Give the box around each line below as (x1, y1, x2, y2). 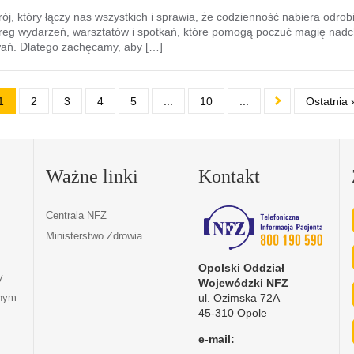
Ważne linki (45, 166, 138, 186)
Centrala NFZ (45, 209, 107, 221)
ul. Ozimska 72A (198, 291, 281, 304)
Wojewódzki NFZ (198, 276, 289, 289)
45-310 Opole (198, 306, 268, 319)
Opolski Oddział (198, 261, 285, 274)
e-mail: (198, 332, 235, 345)
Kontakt (198, 166, 261, 186)
